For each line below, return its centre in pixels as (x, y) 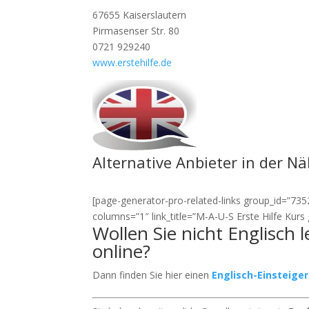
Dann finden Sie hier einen (152, 275)
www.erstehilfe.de (132, 62)
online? (122, 251)
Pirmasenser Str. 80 (136, 31)
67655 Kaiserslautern (140, 15)
